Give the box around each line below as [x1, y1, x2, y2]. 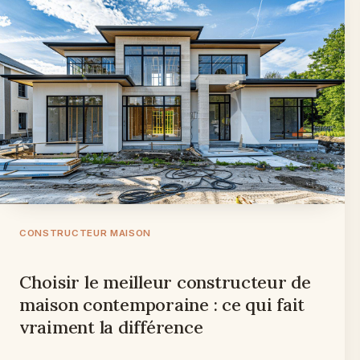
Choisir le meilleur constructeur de [19, 270, 311, 293]
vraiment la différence [19, 315, 203, 338]
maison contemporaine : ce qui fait [19, 292, 305, 316]
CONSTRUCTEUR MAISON [19, 227, 152, 239]
